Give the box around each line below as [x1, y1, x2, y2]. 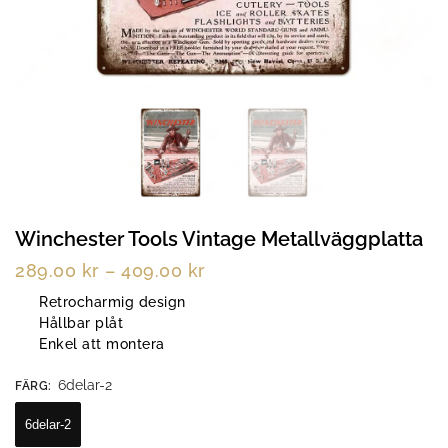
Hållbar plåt [39, 314, 123, 331]
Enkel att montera [39, 335, 165, 352]
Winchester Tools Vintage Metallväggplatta [15, 227, 423, 251]
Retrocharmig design [39, 293, 186, 310]
